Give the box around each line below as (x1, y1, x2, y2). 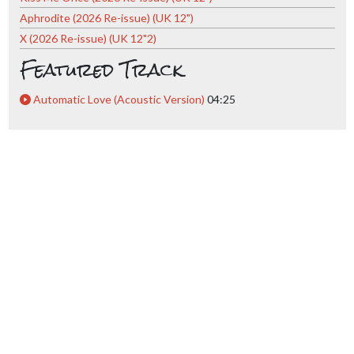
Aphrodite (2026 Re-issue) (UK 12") (19, 10, 194, 24)
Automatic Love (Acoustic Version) (32, 92, 205, 106)
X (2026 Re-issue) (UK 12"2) (19, 31, 156, 45)
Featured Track (19, 50, 183, 89)
